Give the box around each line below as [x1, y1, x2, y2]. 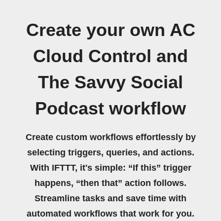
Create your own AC [26, 20, 195, 40]
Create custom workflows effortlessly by [25, 132, 196, 142]
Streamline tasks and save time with [35, 193, 186, 203]
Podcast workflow [35, 99, 186, 118]
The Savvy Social [38, 73, 183, 92]
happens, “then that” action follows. [35, 178, 186, 188]
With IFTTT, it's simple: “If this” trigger [30, 163, 191, 173]
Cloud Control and [33, 46, 188, 66]
